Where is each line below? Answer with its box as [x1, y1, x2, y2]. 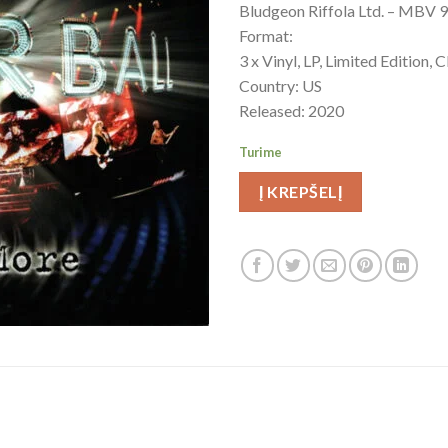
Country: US [239, 75, 322, 95]
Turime [239, 143, 282, 160]
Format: [239, 25, 293, 45]
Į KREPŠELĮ [259, 182, 342, 202]
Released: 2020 [239, 100, 344, 120]
